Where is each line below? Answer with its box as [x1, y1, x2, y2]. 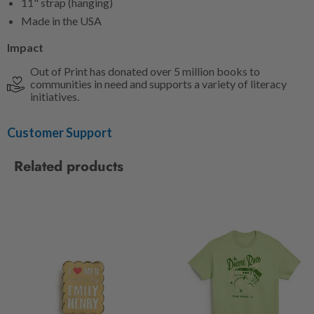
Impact [7, 41, 43, 55]
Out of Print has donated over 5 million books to [30, 64, 260, 78]
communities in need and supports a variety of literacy [30, 77, 287, 91]
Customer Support [7, 125, 112, 141]
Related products [14, 156, 123, 177]
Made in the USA [21, 14, 102, 28]
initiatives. [30, 90, 79, 104]
